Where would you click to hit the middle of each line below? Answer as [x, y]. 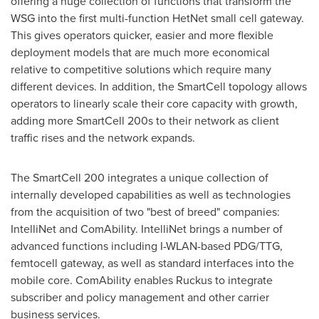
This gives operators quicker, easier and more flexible [142, 35]
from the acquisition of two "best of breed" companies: [145, 211]
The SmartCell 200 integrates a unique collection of [140, 177]
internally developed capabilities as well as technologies [151, 194]
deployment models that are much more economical [140, 52]
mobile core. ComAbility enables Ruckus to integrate [142, 280]
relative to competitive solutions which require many [141, 69]
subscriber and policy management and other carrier [140, 297]
